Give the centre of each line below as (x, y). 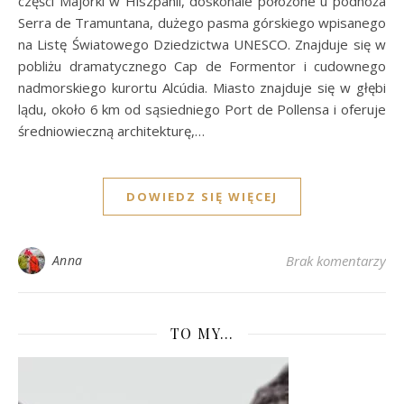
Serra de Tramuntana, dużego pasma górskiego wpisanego (202, 23)
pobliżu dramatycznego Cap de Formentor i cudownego (202, 66)
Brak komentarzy (336, 261)
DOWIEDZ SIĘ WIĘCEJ (202, 197)
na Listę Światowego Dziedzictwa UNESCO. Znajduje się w (202, 45)
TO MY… (202, 334)
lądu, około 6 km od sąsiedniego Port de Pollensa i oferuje (202, 110)
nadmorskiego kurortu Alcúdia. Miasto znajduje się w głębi (202, 88)
